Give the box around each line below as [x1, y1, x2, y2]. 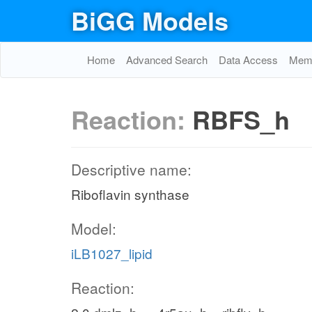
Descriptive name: [71, 159, 192, 180]
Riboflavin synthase [71, 185, 189, 203]
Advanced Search [126, 52, 208, 67]
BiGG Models [71, 2, 228, 38]
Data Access [219, 52, 278, 67]
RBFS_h [192, 101, 290, 137]
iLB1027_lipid [71, 244, 153, 263]
